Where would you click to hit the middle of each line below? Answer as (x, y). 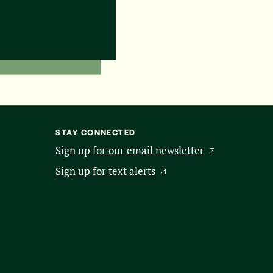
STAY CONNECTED (96, 133)
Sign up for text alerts (106, 171)
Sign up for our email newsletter (130, 151)
